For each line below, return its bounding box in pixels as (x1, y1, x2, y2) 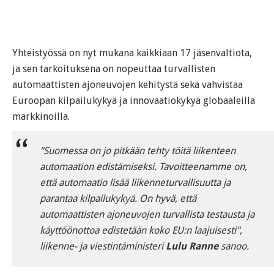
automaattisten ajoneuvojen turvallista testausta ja (39, 209, 254, 221)
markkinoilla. (12, 111, 70, 123)
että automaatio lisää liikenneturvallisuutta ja (39, 177, 231, 189)
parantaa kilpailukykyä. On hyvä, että (39, 193, 196, 205)
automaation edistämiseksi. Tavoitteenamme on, (39, 161, 247, 173)
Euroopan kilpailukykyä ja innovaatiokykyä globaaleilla (12, 95, 255, 107)
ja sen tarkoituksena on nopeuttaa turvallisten (12, 63, 215, 75)
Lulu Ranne (165, 240, 218, 253)
